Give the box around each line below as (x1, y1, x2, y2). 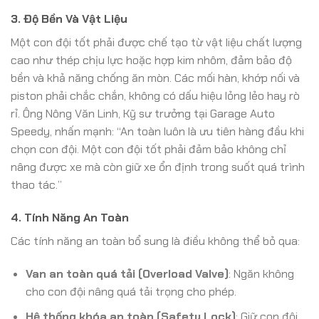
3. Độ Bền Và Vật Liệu (11, 11, 127, 27)
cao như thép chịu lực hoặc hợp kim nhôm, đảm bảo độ (11, 53, 292, 68)
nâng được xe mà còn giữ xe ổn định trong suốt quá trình (11, 159, 305, 175)
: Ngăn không (228, 266, 294, 281)
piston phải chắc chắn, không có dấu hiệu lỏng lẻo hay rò (11, 88, 300, 104)
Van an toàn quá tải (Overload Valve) (25, 266, 229, 281)
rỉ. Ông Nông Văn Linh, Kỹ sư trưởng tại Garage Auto (11, 106, 275, 122)
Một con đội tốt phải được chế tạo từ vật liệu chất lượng (11, 35, 302, 51)
